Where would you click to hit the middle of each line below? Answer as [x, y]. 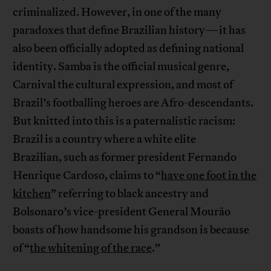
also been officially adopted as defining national [129, 49]
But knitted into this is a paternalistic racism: [124, 121]
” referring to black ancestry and [130, 194]
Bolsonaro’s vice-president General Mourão [122, 212]
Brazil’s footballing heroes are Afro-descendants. [133, 103]
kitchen [32, 194]
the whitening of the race [91, 248]
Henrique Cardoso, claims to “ [87, 176]
